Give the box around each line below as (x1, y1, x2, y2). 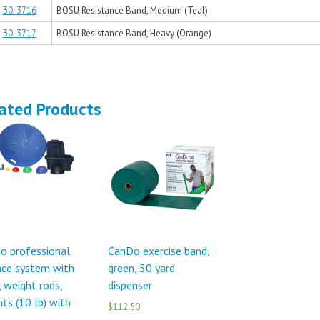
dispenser (107, 278, 152, 293)
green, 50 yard (107, 261, 175, 276)
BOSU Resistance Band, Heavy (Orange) (56, 27, 211, 40)
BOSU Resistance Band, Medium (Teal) (56, 4, 208, 17)
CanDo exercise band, (107, 244, 209, 259)
